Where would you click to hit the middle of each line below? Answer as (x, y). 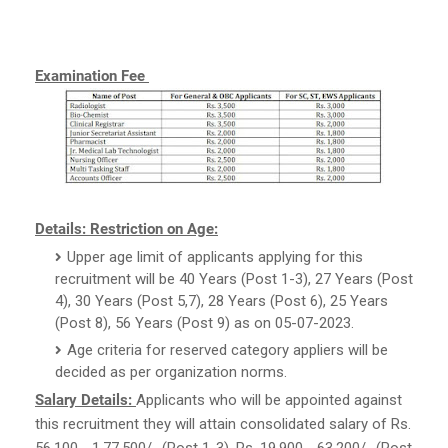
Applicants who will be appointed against (269, 399)
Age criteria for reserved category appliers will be (227, 349)
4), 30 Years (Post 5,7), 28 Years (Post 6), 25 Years (221, 300)
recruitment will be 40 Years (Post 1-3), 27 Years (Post (234, 278)
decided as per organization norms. (171, 371)
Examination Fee (92, 75)
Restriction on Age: (154, 228)
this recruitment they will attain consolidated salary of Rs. (223, 423)
